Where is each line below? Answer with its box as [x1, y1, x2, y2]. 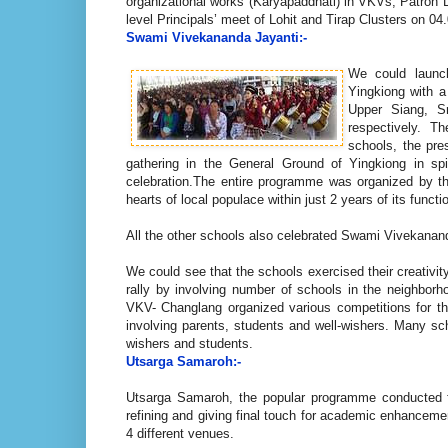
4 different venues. [126, 425, 234, 441]
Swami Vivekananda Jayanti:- [126, 29, 307, 45]
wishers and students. [126, 335, 253, 351]
